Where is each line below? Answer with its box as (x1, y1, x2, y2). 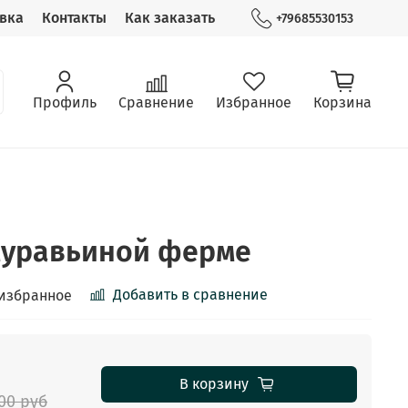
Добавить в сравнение (113, 286, 268, 304)
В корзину (179, 374, 249, 393)
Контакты (41, 9, 107, 26)
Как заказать (124, 9, 215, 26)
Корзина (313, 93, 372, 111)
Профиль (33, 93, 97, 111)
